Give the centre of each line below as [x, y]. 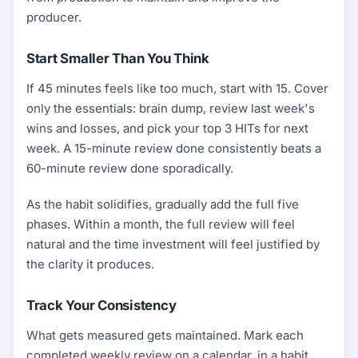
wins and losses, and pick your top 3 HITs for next [167, 129]
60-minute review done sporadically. [130, 169]
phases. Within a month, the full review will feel [161, 225]
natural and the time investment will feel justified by [173, 245]
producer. [54, 18]
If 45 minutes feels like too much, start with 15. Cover [177, 89]
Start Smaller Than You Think [118, 59]
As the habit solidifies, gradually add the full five [163, 205]
